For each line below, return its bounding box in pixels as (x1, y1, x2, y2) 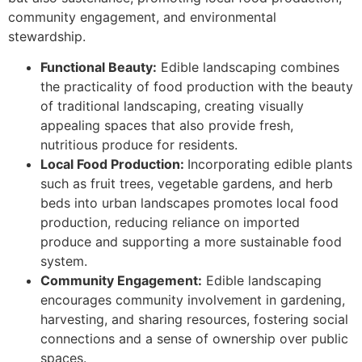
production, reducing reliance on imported (40, 214, 300, 231)
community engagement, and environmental (8, 8, 276, 25)
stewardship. (8, 27, 86, 44)
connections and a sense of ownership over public (40, 330, 348, 347)
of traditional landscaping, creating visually (40, 98, 304, 115)
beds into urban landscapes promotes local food (40, 195, 339, 212)
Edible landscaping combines (157, 59, 339, 76)
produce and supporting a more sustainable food (40, 234, 342, 250)
